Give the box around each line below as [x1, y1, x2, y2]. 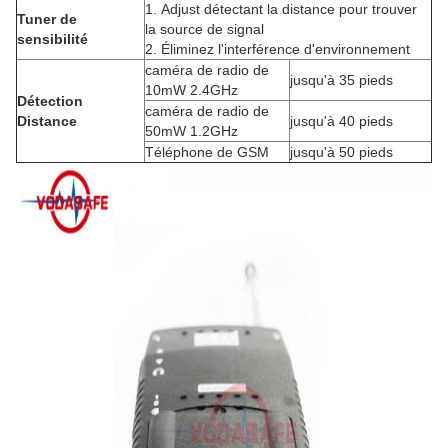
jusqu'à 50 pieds [290, 144, 393, 160]
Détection [17, 93, 83, 109]
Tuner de [17, 11, 77, 27]
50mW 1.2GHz [145, 123, 238, 139]
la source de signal [145, 21, 264, 37]
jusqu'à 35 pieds [290, 72, 393, 88]
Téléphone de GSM [145, 144, 269, 160]
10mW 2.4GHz [145, 82, 238, 98]
